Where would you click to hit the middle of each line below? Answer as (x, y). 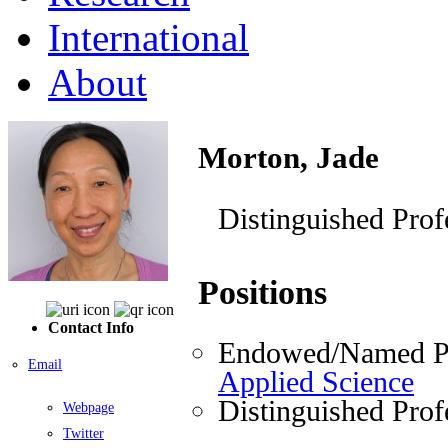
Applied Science (316, 382)
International (148, 37)
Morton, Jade (288, 157)
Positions (262, 293)
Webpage (88, 407)
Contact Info (91, 327)
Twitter (83, 433)
